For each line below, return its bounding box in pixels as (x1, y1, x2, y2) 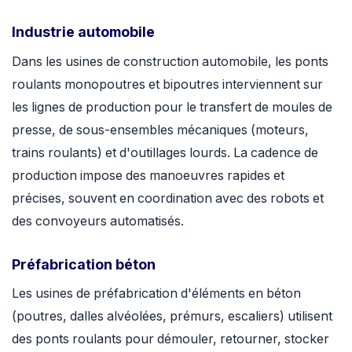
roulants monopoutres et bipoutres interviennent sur (12, 76, 323, 92)
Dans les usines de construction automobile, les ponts (12, 53, 328, 69)
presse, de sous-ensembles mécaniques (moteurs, (12, 122, 309, 137)
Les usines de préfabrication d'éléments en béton (12, 285, 301, 301)
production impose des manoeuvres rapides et (12, 167, 284, 183)
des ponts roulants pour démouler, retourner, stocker (12, 331, 329, 346)
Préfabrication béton (12, 255, 156, 273)
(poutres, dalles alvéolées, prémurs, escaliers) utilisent (12, 308, 332, 324)
